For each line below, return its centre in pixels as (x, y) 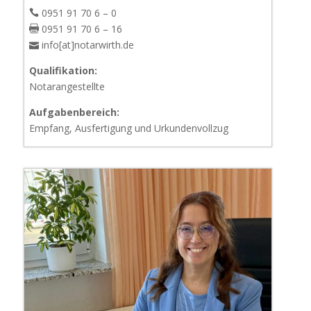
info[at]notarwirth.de (86, 44)
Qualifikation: (63, 70)
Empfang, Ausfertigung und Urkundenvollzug (128, 128)
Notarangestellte (67, 86)
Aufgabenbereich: (74, 112)
